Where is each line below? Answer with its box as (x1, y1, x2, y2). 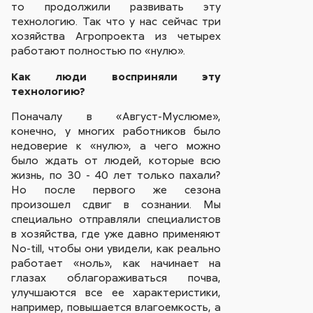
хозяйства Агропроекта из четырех (11, 29, 221, 43)
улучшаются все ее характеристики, (11, 285, 221, 300)
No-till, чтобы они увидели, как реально (11, 241, 221, 256)
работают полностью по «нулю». (11, 43, 186, 58)
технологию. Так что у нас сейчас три (11, 14, 221, 29)
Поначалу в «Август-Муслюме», (11, 109, 221, 124)
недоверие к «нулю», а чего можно (11, 138, 221, 153)
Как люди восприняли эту (11, 68, 221, 83)
